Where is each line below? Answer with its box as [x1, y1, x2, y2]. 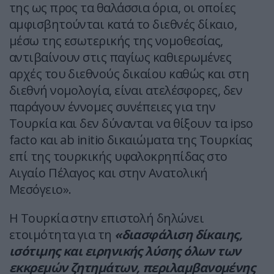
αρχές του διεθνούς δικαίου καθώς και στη [9, 65, 250, 83]
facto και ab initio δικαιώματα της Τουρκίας [9, 131, 253, 149]
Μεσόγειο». [9, 181, 72, 198]
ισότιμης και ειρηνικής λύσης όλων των [9, 243, 241, 260]
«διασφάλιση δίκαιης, [114, 226, 243, 243]
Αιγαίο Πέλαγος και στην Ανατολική [9, 165, 208, 182]
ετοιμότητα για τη [9, 226, 115, 243]
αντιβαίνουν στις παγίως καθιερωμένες [9, 49, 232, 66]
